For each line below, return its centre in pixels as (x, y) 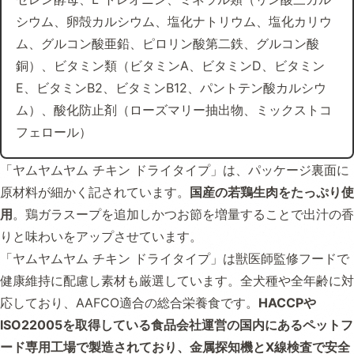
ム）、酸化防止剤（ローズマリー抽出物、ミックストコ (174, 109)
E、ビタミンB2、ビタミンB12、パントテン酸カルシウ (171, 87)
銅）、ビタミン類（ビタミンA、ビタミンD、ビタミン (170, 65)
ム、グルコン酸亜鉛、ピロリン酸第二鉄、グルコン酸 (168, 43)
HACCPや (287, 302)
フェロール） (54, 132)
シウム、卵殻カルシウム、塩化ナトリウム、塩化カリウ (174, 21)
